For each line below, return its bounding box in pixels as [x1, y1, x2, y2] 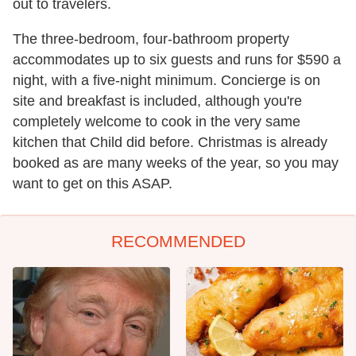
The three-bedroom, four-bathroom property [13, 31, 289, 47]
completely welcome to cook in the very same [13, 114, 300, 130]
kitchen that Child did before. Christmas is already [13, 134, 327, 150]
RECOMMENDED [110, 232, 246, 250]
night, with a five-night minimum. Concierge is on [13, 72, 320, 88]
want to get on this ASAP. [13, 176, 172, 192]
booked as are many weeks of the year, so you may [13, 155, 339, 171]
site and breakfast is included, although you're [13, 93, 302, 109]
